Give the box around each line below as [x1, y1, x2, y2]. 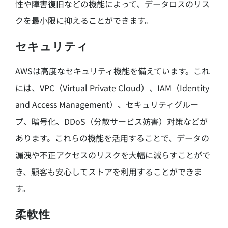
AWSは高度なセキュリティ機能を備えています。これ [15, 65, 210, 77]
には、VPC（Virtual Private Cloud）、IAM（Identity [15, 81, 209, 94]
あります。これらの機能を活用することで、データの [15, 132, 209, 145]
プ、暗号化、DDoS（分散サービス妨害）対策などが [15, 115, 208, 128]
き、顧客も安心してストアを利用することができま [15, 165, 202, 178]
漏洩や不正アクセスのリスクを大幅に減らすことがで [15, 149, 210, 161]
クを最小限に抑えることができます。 [15, 14, 153, 26]
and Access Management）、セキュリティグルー [15, 98, 198, 111]
